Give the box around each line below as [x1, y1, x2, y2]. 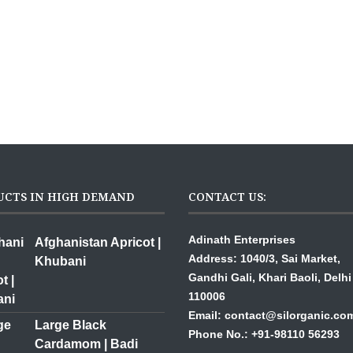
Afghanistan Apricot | [35, 235, 161, 249]
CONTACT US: [188, 188, 266, 204]
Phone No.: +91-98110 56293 [188, 327, 340, 340]
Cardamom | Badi [35, 336, 138, 351]
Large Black [35, 318, 106, 332]
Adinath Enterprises [188, 232, 295, 246]
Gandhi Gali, [188, 270, 258, 284]
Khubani [35, 254, 86, 268]
